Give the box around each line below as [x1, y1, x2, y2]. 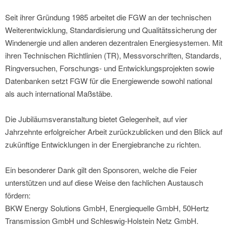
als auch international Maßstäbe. [5, 88, 112, 99]
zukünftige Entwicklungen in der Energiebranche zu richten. [5, 139, 201, 150]
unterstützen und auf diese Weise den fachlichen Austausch [5, 177, 203, 188]
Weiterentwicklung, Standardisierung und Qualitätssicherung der [5, 24, 217, 36]
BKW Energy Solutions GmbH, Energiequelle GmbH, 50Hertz [5, 203, 209, 214]
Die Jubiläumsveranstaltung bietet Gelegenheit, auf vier [5, 113, 187, 125]
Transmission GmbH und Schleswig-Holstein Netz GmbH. [5, 215, 198, 226]
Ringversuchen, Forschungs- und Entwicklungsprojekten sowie [5, 63, 214, 74]
